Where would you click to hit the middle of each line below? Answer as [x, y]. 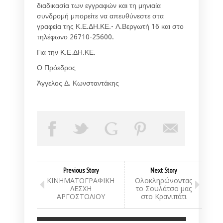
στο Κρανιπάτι [164, 196]
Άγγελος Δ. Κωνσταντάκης [78, 83]
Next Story [164, 170]
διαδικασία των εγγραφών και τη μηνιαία [99, 5]
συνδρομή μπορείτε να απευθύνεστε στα [100, 16]
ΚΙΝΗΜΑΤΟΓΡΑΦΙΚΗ [81, 180]
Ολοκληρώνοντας [164, 180]
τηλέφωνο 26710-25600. [75, 37]
